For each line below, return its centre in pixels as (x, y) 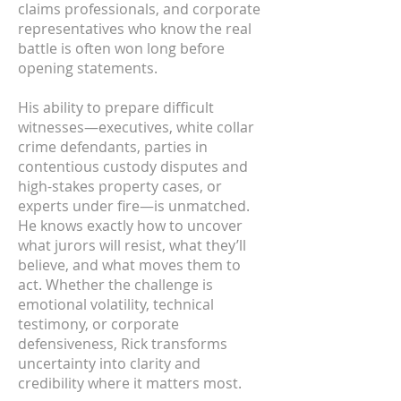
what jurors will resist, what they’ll (132, 245)
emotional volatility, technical (116, 304)
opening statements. (88, 68)
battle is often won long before (121, 48)
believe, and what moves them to (129, 265)
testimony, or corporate (98, 324)
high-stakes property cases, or (120, 186)
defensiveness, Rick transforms (123, 344)
